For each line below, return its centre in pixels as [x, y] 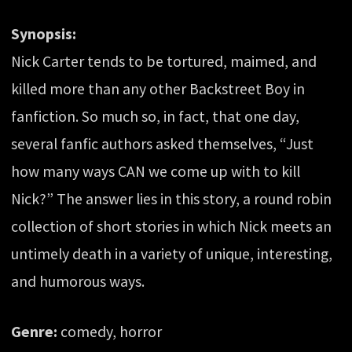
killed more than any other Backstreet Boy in [158, 88]
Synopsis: [44, 33]
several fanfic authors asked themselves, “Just [163, 143]
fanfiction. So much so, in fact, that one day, [156, 116]
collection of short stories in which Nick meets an [172, 226]
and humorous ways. [78, 281]
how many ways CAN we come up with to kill [156, 171]
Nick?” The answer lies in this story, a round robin [172, 198]
